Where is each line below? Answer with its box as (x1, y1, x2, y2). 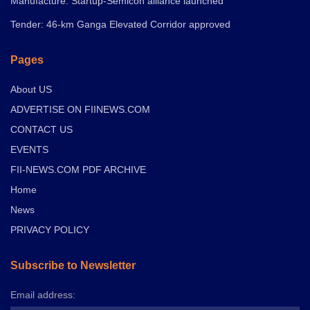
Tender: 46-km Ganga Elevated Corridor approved (10, 18, 230, 30)
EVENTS (10, 143, 48, 155)
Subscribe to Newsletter (10, 259, 136, 271)
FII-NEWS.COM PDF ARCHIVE (10, 163, 146, 175)
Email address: (10, 289, 75, 300)
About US (10, 83, 52, 95)
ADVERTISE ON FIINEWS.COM (10, 103, 150, 115)
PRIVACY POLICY (10, 224, 89, 235)
